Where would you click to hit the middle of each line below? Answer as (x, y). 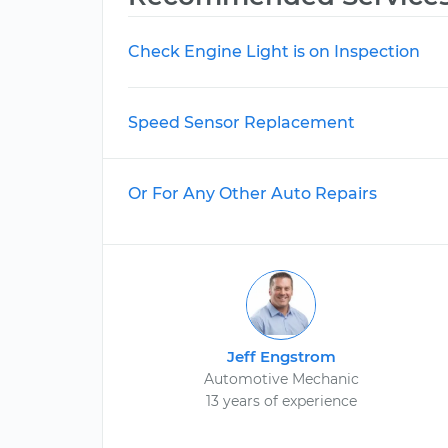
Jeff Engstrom (281, 356)
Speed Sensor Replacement (241, 122)
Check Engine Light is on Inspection (274, 51)
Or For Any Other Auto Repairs (252, 193)
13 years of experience (281, 401)
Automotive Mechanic (281, 379)
